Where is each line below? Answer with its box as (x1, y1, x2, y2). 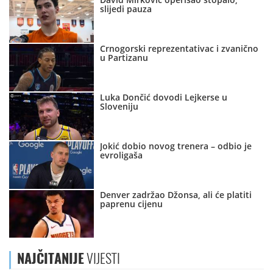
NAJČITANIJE (17, 249, 84, 268)
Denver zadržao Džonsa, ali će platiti (100, 189, 252, 201)
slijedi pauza (100, 3, 152, 15)
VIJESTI (84, 249, 120, 268)
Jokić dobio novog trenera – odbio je (100, 140, 252, 152)
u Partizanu (100, 52, 149, 64)
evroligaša (100, 149, 143, 161)
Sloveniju (100, 101, 139, 113)
